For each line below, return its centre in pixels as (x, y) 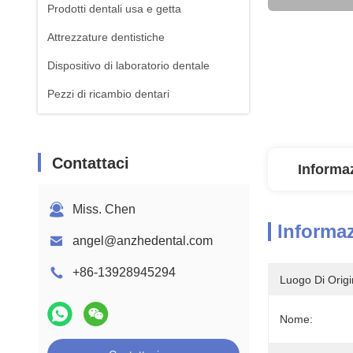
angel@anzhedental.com (143, 241)
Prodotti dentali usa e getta (114, 9)
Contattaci (91, 163)
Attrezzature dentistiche (106, 37)
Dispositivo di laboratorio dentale (128, 65)
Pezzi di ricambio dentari (108, 94)
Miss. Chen (104, 209)
